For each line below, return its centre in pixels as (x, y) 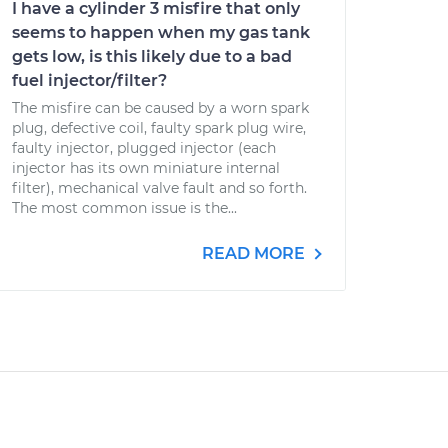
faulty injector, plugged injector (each (144, 148)
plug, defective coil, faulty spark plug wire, (159, 128)
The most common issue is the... (124, 208)
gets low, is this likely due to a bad (152, 56)
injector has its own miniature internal (146, 168)
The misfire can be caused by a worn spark (160, 108)
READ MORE (255, 253)
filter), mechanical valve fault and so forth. (159, 188)
